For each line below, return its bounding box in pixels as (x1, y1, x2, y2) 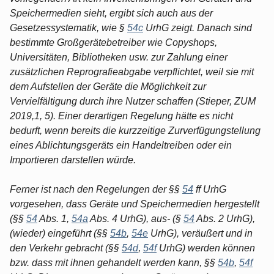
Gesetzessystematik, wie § (10, 22, 127, 33)
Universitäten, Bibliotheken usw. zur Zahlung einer (10, 51, 228, 62)
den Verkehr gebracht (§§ (10, 242, 122, 253)
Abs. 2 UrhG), (194, 213, 255, 224)
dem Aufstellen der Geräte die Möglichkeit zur (10, 81, 206, 92)
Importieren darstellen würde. (10, 154, 136, 165)
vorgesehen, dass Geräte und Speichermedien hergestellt (10, 198, 259, 209)
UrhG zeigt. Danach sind (143, 22, 252, 33)
